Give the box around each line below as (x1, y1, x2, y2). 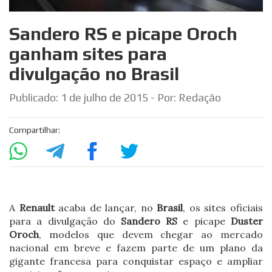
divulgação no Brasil (9, 63, 180, 85)
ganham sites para (9, 43, 168, 65)
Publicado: (9, 91, 61, 104)
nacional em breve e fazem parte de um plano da (9, 242, 263, 254)
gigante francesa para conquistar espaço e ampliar (9, 255, 263, 268)
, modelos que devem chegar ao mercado (39, 228, 263, 241)
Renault (19, 202, 55, 214)
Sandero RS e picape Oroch (9, 23, 238, 45)
